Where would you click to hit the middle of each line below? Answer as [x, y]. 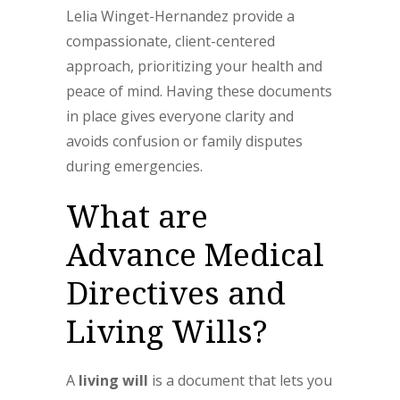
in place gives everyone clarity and [180, 117]
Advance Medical [195, 254]
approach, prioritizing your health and [194, 67]
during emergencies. [134, 167]
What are [137, 216]
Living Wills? [167, 331]
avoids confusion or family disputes [184, 142]
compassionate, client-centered [171, 42]
